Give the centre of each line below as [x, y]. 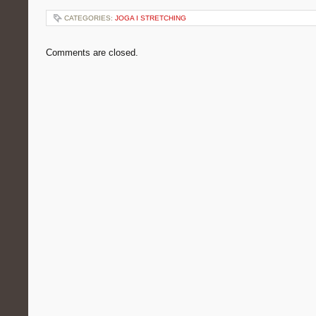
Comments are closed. [92, 53]
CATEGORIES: [90, 18]
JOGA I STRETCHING [151, 18]
